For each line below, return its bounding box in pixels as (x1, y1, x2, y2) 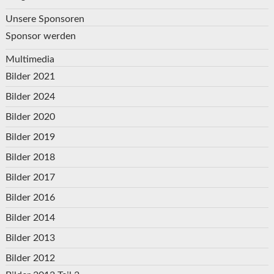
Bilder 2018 (5, 152, 55, 163)
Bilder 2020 (5, 112, 55, 122)
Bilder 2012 (5, 253, 55, 264)
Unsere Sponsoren (5, 14, 84, 24)
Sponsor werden (5, 31, 76, 42)
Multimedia (5, 54, 54, 65)
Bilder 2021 (5, 72, 55, 82)
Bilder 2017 (5, 172, 55, 183)
